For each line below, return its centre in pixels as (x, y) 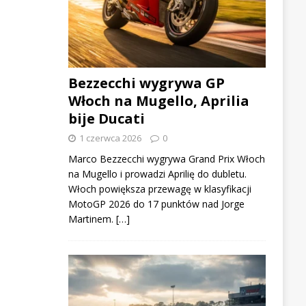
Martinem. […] (99, 219)
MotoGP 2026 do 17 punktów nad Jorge (156, 204)
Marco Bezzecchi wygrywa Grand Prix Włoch (166, 158)
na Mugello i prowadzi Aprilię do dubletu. (157, 173)
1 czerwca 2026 (110, 138)
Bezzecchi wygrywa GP (146, 83)
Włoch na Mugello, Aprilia (158, 100)
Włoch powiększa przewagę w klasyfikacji (159, 189)
